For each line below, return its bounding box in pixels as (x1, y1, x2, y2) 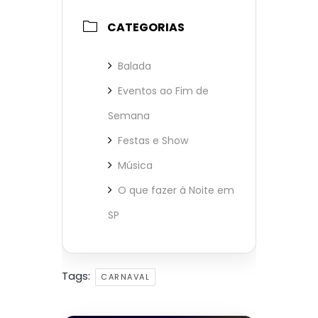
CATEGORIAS (107, 18, 185, 35)
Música (118, 158, 153, 172)
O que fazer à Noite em (118, 182, 234, 197)
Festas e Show (118, 133, 188, 148)
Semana (108, 108, 150, 123)
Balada (118, 58, 151, 73)
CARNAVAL (101, 270, 150, 283)
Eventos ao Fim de (118, 83, 209, 98)
